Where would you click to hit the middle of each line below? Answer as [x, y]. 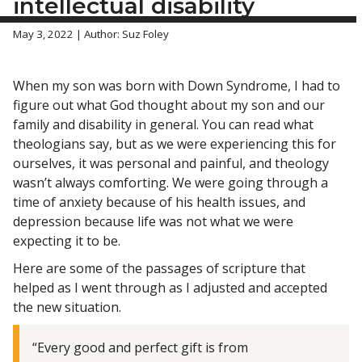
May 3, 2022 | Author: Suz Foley [91, 34]
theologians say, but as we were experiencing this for [175, 143]
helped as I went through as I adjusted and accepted [170, 287]
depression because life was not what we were [153, 221]
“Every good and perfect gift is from [140, 347]
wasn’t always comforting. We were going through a [170, 182]
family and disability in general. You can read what [163, 124]
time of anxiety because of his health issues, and [159, 202]
